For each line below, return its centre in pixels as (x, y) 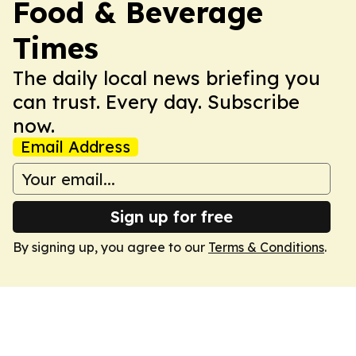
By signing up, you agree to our (110, 247)
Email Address (75, 147)
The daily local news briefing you (166, 78)
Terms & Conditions (266, 247)
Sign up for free (172, 217)
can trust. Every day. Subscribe (156, 102)
